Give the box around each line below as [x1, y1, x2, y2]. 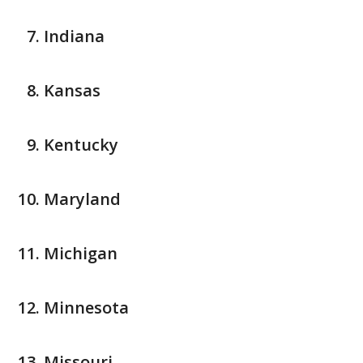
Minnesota [44, 297, 129, 319]
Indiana [44, 25, 105, 48]
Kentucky [44, 134, 118, 156]
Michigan [44, 242, 117, 265]
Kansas [44, 79, 100, 102]
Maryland [44, 188, 121, 211]
